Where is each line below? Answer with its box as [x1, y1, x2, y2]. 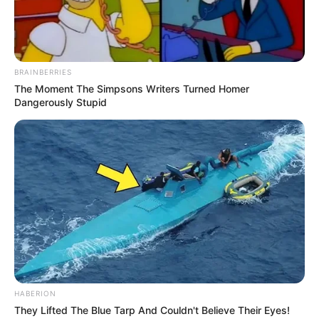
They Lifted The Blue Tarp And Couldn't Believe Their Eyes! [14, 303, 290, 316]
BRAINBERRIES [14, 68, 72, 77]
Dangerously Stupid [14, 96, 107, 109]
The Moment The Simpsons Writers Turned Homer [14, 83, 249, 95]
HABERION [14, 288, 56, 298]
